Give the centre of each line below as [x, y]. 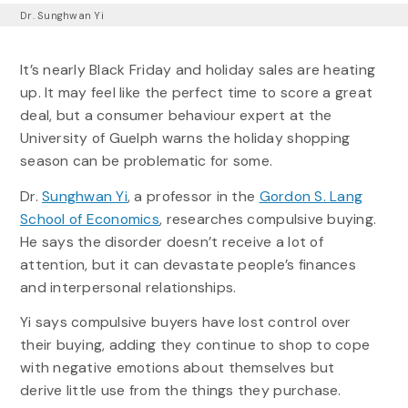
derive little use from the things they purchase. [180, 390]
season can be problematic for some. [150, 161]
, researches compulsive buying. [268, 219]
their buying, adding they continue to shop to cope [195, 344]
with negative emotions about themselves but [177, 367]
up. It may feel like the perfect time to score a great [196, 93]
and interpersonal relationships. [132, 287]
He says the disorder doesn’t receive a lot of [171, 241]
